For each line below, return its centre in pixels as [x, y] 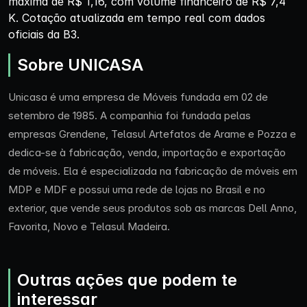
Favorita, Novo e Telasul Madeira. [89, 226]
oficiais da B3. [44, 34]
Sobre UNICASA [80, 65]
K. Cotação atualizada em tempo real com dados [137, 18]
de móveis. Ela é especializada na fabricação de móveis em [153, 171]
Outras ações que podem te [127, 280]
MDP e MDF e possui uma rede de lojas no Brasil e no [137, 189]
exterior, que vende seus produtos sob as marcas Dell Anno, [152, 208]
